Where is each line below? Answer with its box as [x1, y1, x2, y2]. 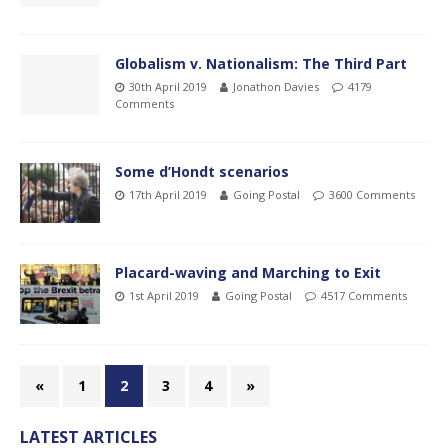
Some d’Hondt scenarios [115, 161, 289, 181]
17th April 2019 [129, 186, 207, 202]
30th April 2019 [129, 78, 207, 94]
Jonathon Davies [233, 78, 319, 94]
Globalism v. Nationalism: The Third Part [115, 53, 407, 73]
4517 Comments [321, 287, 407, 303]
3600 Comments [329, 186, 415, 202]
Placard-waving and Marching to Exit [115, 262, 381, 282]
